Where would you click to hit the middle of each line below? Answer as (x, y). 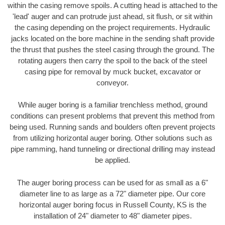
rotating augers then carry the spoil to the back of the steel (113, 60)
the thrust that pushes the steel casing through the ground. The (113, 49)
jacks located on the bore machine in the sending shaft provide (113, 38)
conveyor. (113, 82)
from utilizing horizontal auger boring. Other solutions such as (113, 138)
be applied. (113, 160)
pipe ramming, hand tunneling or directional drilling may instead (113, 149)
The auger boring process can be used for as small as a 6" (113, 182)
